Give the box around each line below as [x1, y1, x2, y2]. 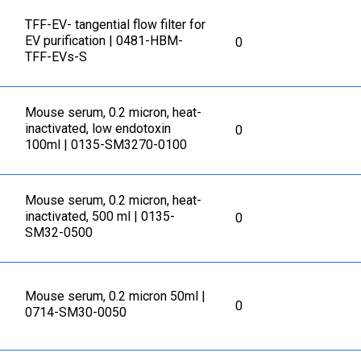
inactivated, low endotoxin [25, 121, 172, 137]
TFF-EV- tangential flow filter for [25, 17, 206, 33]
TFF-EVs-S [25, 49, 88, 65]
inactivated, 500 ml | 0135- [25, 209, 176, 225]
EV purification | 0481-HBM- [25, 33, 184, 49]
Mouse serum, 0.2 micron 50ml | [25, 288, 206, 305]
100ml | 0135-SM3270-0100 [25, 137, 188, 153]
